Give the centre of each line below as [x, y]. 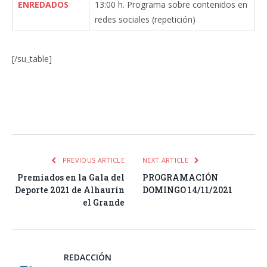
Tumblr [173, 111]
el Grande [104, 203]
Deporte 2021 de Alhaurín [70, 190]
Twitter [72, 111]
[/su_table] [32, 59]
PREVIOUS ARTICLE [92, 160]
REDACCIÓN [88, 257]
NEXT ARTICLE [167, 160]
